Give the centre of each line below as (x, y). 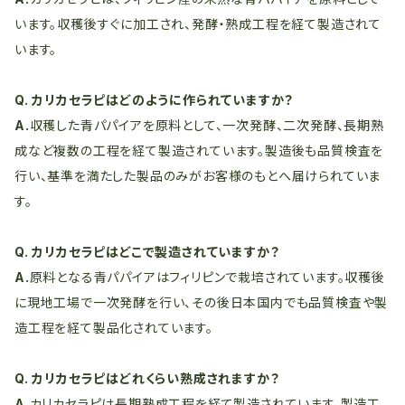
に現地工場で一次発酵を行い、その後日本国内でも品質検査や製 (202, 302)
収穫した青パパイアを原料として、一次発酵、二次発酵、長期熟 (207, 125)
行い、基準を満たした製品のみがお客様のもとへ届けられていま (198, 176)
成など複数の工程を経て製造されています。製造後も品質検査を (199, 151)
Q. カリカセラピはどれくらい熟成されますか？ (147, 378)
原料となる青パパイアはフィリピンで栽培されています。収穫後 (207, 277)
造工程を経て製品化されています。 (114, 328)
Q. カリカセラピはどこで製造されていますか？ (147, 252)
